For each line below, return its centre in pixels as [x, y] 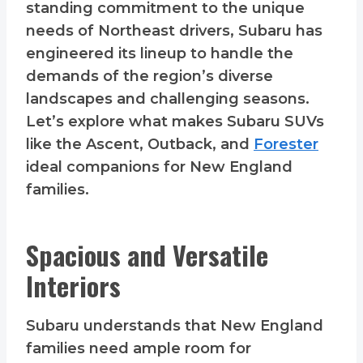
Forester [286, 145]
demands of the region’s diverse [149, 77]
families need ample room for [139, 349]
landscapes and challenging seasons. [168, 99]
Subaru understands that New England [175, 326]
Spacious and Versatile [147, 255]
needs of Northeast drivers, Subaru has [174, 31]
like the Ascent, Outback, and [140, 145]
